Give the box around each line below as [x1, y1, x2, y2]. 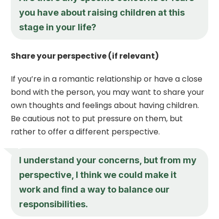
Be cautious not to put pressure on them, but [11, 112, 183, 124]
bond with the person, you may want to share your [11, 86, 205, 98]
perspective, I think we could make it [19, 169, 177, 180]
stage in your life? [19, 22, 97, 32]
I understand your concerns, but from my [19, 154, 197, 165]
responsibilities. [19, 198, 88, 209]
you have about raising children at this [19, 7, 185, 18]
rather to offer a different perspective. [11, 126, 160, 137]
